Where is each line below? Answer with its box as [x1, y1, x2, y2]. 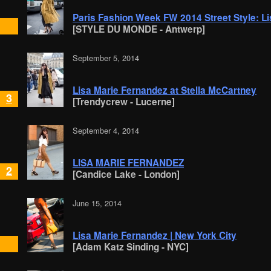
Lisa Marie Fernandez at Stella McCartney [73, 83, 256, 97]
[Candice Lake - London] [73, 168, 180, 181]
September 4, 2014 [73, 125, 139, 137]
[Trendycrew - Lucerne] [73, 95, 175, 109]
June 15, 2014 [73, 197, 122, 209]
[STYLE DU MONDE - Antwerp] [73, 22, 205, 36]
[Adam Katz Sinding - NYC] [73, 240, 189, 254]
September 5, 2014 [73, 52, 139, 64]
